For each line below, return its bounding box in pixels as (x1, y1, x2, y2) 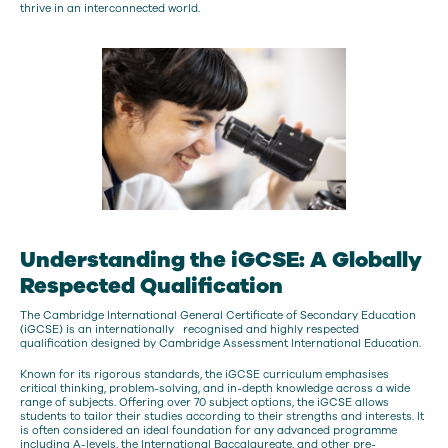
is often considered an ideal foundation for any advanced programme (20, 423, 397, 439)
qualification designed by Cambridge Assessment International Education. (20, 335, 424, 351)
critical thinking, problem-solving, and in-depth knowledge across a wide (20, 381, 410, 397)
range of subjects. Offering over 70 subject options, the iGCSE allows (20, 395, 389, 411)
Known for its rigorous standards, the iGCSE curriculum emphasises (20, 367, 389, 383)
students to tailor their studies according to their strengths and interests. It (20, 409, 424, 425)
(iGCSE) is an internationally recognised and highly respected (20, 321, 359, 337)
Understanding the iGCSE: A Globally (20, 244, 422, 275)
